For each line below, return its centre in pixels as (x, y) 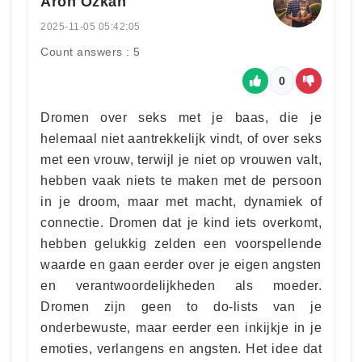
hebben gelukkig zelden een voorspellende (181, 244)
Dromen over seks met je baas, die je (181, 118)
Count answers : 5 (90, 52)
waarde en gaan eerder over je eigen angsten (181, 265)
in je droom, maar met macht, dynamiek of (181, 202)
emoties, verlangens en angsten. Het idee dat (181, 349)
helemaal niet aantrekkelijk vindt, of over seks (181, 139)
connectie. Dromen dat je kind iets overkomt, (181, 223)
